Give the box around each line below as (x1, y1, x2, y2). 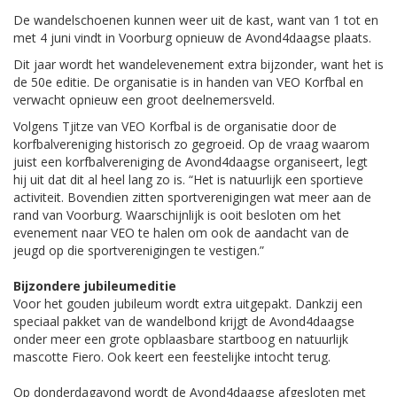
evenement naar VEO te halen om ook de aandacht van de (13, 224, 349, 242)
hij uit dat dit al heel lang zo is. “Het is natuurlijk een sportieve (13, 171, 363, 189)
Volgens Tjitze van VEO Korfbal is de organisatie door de (13, 118, 337, 136)
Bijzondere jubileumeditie (13, 277, 176, 295)
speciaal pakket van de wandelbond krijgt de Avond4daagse (13, 313, 354, 331)
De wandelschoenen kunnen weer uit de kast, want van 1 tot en (13, 12, 378, 29)
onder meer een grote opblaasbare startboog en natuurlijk (13, 331, 348, 348)
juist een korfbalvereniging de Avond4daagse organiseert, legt (13, 153, 368, 171)
